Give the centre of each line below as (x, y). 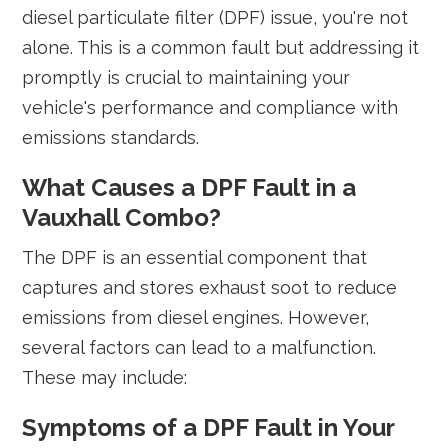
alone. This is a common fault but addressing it (221, 47)
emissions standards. (111, 137)
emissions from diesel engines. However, (196, 317)
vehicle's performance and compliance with (210, 107)
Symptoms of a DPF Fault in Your (208, 427)
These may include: (105, 377)
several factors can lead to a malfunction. (199, 347)
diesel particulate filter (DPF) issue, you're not (215, 17)
